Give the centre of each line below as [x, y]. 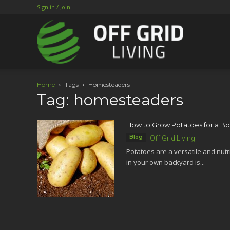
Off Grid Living [172, 138]
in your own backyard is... [166, 162]
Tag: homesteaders [110, 100]
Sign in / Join [54, 7]
